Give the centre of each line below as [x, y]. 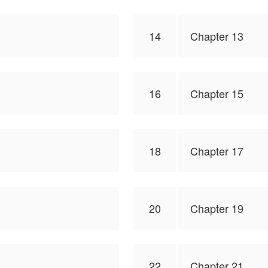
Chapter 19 [217, 208]
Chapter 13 [217, 36]
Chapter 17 [217, 151]
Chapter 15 [217, 93]
